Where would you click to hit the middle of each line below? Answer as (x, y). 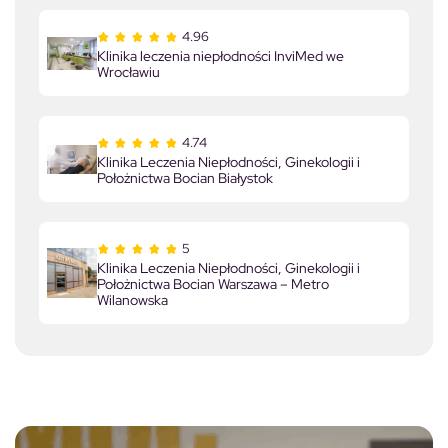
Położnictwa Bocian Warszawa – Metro (213, 284)
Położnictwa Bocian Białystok (185, 178)
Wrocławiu (128, 72)
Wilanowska (132, 300)
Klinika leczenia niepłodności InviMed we (220, 56)
